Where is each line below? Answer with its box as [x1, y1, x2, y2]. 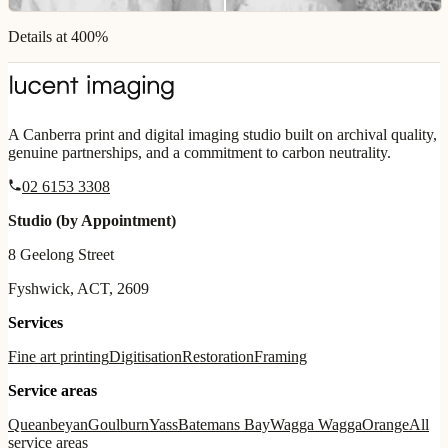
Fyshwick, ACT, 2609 [8, 280, 149, 298]
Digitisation [109, 348, 182, 366]
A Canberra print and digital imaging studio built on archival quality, [8, 126, 437, 144]
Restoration [182, 348, 254, 366]
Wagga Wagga [270, 416, 362, 434]
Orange [362, 416, 409, 434]
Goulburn [88, 416, 149, 434]
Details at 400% [8, 28, 108, 46]
